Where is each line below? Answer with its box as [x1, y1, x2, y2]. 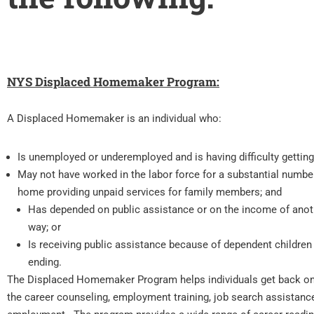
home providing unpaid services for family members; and [18, 186, 282, 198]
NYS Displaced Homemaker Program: [7, 74, 219, 90]
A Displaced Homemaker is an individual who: [7, 112, 221, 125]
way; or [28, 221, 61, 233]
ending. [28, 256, 62, 268]
